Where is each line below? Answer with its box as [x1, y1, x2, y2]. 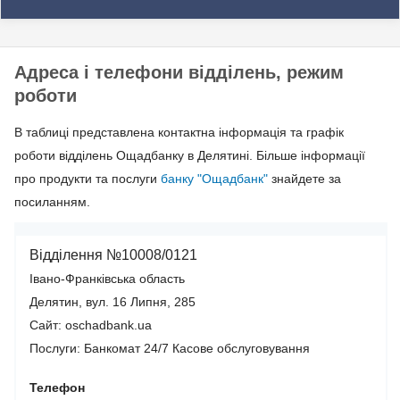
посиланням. [14, 195, 90, 210]
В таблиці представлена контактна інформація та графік [14, 125, 344, 140]
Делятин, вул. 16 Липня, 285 [29, 295, 196, 310]
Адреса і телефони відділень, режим [14, 62, 344, 83]
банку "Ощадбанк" [161, 171, 268, 187]
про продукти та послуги [14, 171, 161, 187]
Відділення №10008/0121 [29, 247, 197, 263]
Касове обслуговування [172, 341, 310, 356]
